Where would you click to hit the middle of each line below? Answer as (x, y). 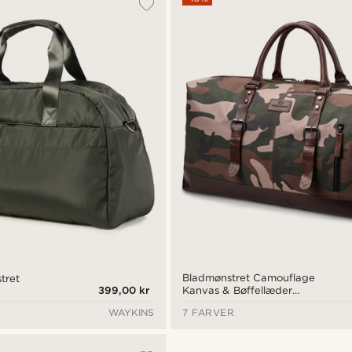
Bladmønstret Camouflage (249, 278)
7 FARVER (209, 312)
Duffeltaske (211, 303)
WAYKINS (132, 312)
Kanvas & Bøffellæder (237, 291)
